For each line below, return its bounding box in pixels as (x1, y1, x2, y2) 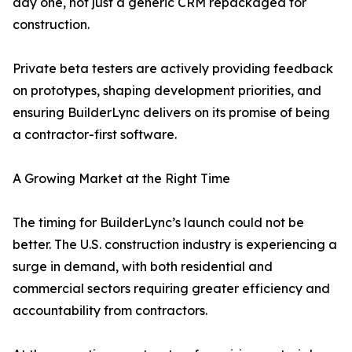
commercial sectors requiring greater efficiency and (13, 280, 330, 297)
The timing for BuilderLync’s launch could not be (13, 214, 304, 231)
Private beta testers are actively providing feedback (13, 60, 333, 77)
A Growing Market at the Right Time (13, 170, 230, 187)
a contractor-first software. (13, 126, 177, 143)
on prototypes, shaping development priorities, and (13, 82, 321, 99)
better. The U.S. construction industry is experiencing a (13, 236, 337, 253)
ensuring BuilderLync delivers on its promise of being (13, 104, 330, 121)
